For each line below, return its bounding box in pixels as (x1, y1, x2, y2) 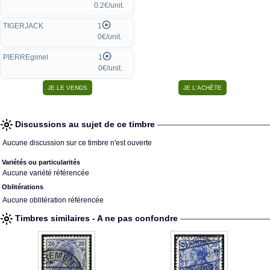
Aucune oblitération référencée (2, 196, 104, 204)
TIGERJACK (3, 22, 43, 30)
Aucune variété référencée (2, 169, 89, 177)
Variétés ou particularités (2, 159, 80, 166)
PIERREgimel (3, 53, 48, 61)
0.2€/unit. (94, 1, 124, 10)
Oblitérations (2, 183, 43, 190)
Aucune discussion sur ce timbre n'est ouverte (2, 139, 152, 147)
